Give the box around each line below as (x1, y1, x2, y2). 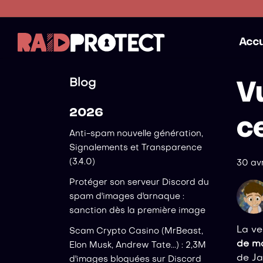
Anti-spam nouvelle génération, (69, 129, 203, 138)
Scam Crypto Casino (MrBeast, (69, 227, 203, 236)
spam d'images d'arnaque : (69, 192, 184, 201)
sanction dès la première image (69, 206, 205, 215)
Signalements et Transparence (69, 143, 202, 152)
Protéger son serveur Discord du (69, 178, 209, 187)
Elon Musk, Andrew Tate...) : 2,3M (69, 241, 206, 250)
